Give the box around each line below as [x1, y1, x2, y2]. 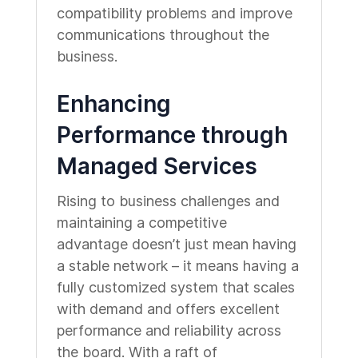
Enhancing [56, 90, 171, 117]
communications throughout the [56, 26, 269, 43]
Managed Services [56, 153, 257, 180]
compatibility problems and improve [56, 5, 292, 22]
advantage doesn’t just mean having [56, 236, 296, 253]
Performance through [56, 121, 288, 149]
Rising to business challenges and [56, 193, 280, 209]
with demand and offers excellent [56, 300, 280, 317]
